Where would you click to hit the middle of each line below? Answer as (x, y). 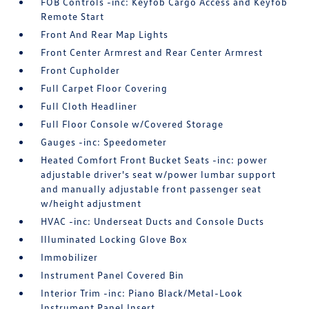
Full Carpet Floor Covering (104, 88)
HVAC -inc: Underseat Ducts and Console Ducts (153, 221)
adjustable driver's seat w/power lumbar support (159, 175)
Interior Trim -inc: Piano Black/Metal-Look (142, 293)
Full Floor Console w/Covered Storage (132, 124)
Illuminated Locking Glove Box (114, 239)
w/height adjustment (91, 203)
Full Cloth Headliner (89, 106)
